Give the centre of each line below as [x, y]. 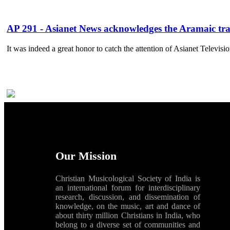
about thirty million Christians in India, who [128, 215]
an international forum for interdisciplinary [128, 187]
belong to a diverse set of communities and [128, 224]
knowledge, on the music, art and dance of [128, 206]
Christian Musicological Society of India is [128, 178]
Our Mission [86, 156]
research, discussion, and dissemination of [128, 197]
